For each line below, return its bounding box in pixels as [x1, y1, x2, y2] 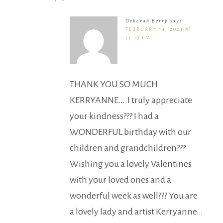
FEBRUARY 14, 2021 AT [125, 26, 192, 32]
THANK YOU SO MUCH [70, 79, 158, 90]
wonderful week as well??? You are [70, 191, 198, 201]
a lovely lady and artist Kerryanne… [70, 207, 203, 217]
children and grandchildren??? [70, 143, 186, 153]
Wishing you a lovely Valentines [70, 159, 192, 169]
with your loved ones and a [70, 175, 171, 185]
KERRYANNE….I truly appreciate [70, 95, 192, 106]
